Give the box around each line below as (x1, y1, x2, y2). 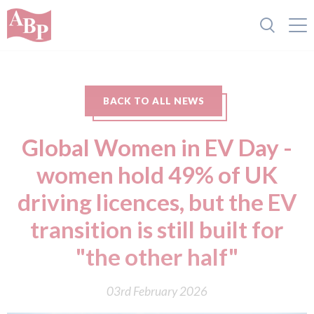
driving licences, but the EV (17, 188, 297, 216)
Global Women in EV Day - (22, 133, 292, 161)
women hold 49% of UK (36, 161, 278, 189)
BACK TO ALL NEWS (103, 95, 204, 107)
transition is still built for (30, 215, 284, 243)
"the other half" (76, 243, 238, 271)
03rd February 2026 (107, 284, 207, 299)
